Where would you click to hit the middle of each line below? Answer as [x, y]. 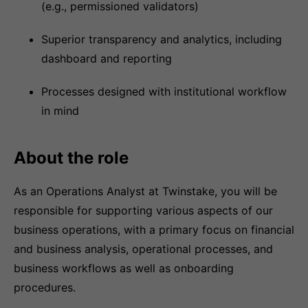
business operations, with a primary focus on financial [154, 230]
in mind [60, 111]
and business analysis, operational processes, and [143, 249]
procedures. [45, 287]
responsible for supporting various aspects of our [143, 210]
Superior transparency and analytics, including [162, 39]
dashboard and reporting [107, 58]
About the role [71, 158]
